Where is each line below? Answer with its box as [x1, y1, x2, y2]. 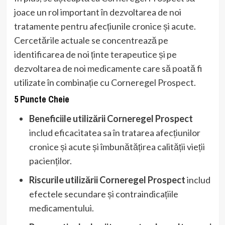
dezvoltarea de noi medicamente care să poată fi [14, 62, 202, 74]
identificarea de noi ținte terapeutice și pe [14, 48, 177, 60]
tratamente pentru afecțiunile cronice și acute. [14, 20, 196, 32]
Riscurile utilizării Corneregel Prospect [29, 174, 185, 185]
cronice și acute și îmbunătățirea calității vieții [29, 141, 205, 152]
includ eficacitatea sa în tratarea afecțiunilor [29, 127, 200, 138]
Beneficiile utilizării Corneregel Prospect [29, 113, 193, 124]
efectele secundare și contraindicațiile [29, 188, 178, 199]
